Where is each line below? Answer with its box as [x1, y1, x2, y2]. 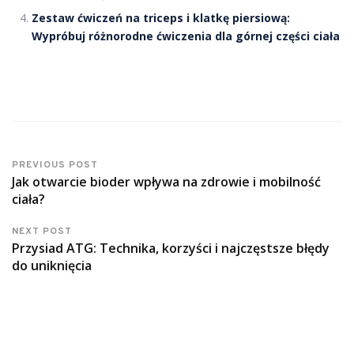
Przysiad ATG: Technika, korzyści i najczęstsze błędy [12, 239, 330, 257]
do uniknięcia [12, 257, 92, 274]
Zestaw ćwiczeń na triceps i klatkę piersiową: [32, 10, 290, 25]
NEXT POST [12, 225, 72, 238]
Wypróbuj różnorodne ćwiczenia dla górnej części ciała [32, 28, 340, 43]
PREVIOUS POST [12, 159, 98, 171]
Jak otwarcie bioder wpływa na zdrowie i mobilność [12, 173, 321, 190]
